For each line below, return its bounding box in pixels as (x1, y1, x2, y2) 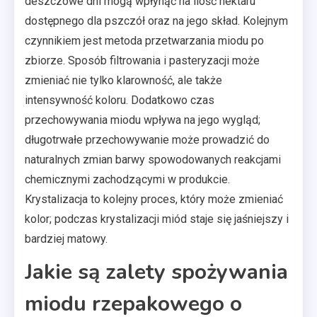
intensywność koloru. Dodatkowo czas (25, 93, 214, 107)
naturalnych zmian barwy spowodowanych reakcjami (25, 152, 281, 166)
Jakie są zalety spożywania (25, 257, 288, 287)
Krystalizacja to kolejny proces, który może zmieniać (25, 192, 283, 206)
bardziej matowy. (25, 231, 108, 246)
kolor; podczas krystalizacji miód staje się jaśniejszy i (25, 212, 289, 226)
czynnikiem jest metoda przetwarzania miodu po (25, 33, 264, 47)
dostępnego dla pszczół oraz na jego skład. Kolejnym (25, 13, 288, 28)
